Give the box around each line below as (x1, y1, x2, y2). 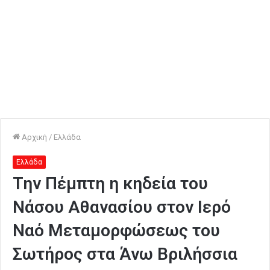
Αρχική (20, 133, 47, 142)
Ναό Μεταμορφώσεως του (13, 221, 220, 240)
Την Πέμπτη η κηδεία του (13, 174, 208, 193)
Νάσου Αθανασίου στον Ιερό (13, 197, 231, 217)
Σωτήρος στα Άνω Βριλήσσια (13, 244, 237, 264)
